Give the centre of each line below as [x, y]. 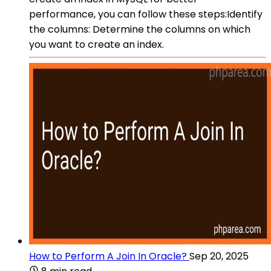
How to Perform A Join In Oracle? [108, 256]
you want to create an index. [96, 44]
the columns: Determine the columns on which [140, 29]
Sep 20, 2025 [219, 256]
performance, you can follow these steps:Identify [146, 14]
